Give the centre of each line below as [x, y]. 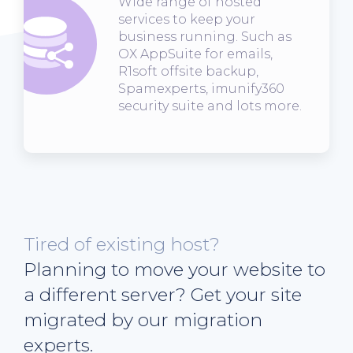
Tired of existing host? [122, 244]
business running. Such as [205, 36]
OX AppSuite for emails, [195, 54]
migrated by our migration [143, 320]
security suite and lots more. [210, 106]
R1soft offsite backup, [188, 71]
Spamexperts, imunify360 [201, 88]
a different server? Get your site [163, 294]
